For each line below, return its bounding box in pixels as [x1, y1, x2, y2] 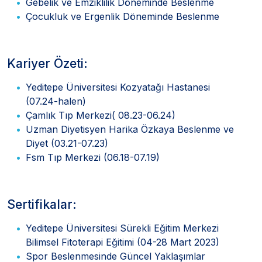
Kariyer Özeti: [7, 56, 88, 71]
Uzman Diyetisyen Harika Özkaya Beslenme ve [26, 123, 234, 135]
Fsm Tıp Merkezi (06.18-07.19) [26, 151, 160, 163]
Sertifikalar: [7, 196, 77, 212]
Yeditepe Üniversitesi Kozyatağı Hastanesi [26, 81, 210, 93]
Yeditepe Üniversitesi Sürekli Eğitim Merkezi [26, 222, 219, 234]
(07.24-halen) [26, 95, 86, 107]
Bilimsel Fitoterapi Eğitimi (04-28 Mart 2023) [26, 236, 219, 248]
